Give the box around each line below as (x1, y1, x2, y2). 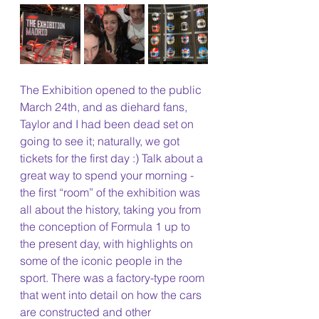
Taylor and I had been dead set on (20, 117, 197, 132)
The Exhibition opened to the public (20, 83, 204, 98)
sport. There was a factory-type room (20, 271, 207, 286)
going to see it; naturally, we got (20, 134, 182, 149)
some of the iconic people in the (20, 253, 185, 268)
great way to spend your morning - (20, 168, 197, 183)
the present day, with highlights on (20, 236, 196, 251)
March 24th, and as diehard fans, (20, 100, 190, 115)
